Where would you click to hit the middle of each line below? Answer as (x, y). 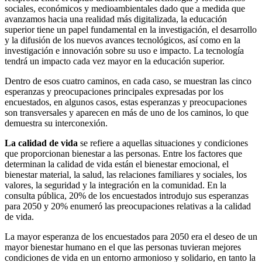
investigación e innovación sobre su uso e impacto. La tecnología (124, 50)
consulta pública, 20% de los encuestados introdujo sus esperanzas (127, 195)
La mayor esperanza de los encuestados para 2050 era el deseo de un (131, 236)
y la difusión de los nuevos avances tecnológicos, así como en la (123, 40)
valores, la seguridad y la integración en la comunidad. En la (116, 185)
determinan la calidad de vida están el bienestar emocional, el (117, 164)
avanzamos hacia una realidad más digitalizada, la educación (116, 19)
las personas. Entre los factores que (177, 153)
